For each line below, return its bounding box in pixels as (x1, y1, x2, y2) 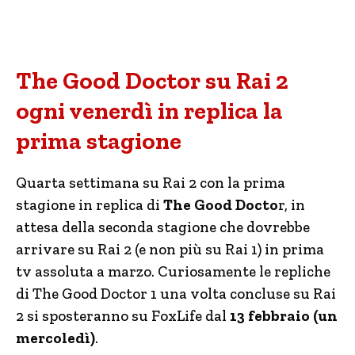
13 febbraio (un (227, 307, 338, 325)
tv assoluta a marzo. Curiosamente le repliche (16, 262, 330, 281)
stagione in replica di (16, 196, 163, 214)
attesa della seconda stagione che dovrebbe (16, 218, 310, 236)
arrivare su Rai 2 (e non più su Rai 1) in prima (16, 240, 324, 258)
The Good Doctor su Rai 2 (16, 67, 288, 95)
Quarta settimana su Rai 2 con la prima (16, 174, 285, 192)
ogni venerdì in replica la (16, 97, 283, 125)
